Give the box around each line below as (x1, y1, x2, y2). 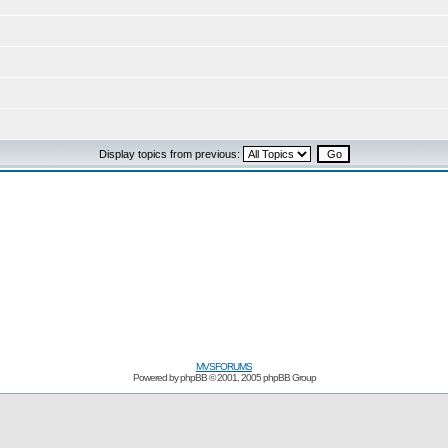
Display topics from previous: (98, 148, 243, 160)
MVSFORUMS (196, 361, 252, 372)
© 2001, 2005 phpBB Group (206, 372, 316, 383)
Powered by (132, 372, 180, 383)
